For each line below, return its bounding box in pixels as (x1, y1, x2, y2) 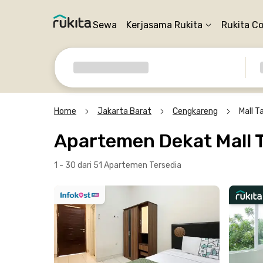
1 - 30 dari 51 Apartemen (54, 160, 149, 170)
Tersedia (149, 160, 181, 170)
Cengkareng (173, 106, 218, 116)
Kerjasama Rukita (126, 19, 203, 31)
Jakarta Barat (97, 106, 151, 116)
